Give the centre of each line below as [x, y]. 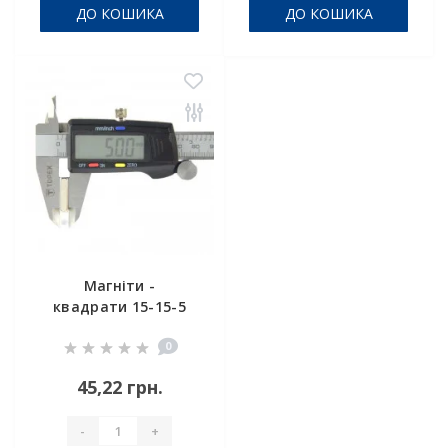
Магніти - [119, 285]
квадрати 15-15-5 [119, 306]
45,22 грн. [119, 387]
